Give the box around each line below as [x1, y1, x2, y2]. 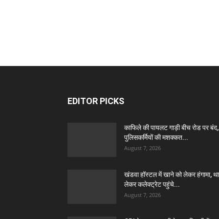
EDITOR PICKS [67, 96, 124, 106]
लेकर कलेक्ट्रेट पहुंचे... [124, 180, 180, 188]
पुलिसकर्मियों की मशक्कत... [124, 133, 188, 141]
